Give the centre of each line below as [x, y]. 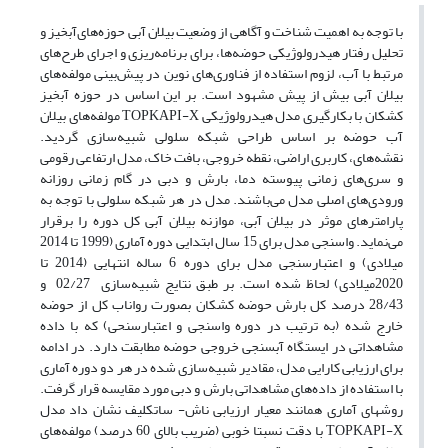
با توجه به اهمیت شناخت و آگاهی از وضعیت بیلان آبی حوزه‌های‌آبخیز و [221, 32]
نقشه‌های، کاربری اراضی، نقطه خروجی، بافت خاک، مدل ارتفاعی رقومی [221, 158]
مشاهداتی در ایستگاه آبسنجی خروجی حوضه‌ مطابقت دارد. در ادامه [221, 347]
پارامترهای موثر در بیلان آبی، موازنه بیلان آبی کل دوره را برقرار [221, 221]
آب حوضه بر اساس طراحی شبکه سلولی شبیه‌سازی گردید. [221, 137]
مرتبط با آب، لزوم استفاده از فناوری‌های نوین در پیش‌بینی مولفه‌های [221, 74]
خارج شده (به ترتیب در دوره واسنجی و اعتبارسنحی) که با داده [221, 326]
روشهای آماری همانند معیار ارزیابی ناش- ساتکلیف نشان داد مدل [221, 410]
